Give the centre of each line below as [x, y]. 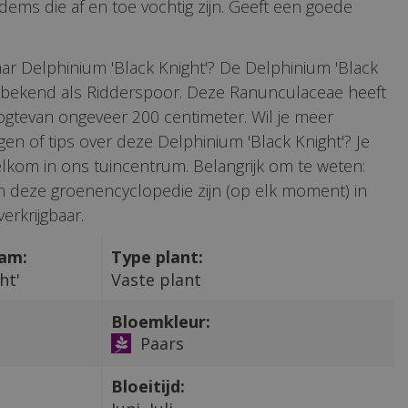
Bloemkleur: [160, 321]
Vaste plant [156, 279]
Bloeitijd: [148, 386]
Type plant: [157, 256]
